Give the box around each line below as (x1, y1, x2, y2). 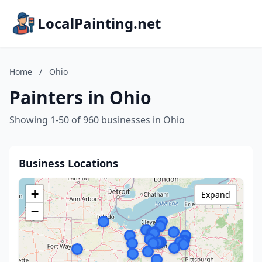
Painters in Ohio (9, 85, 151, 109)
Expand (201, 189, 230, 200)
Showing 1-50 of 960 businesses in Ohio (9, 113, 185, 126)
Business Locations (19, 156, 118, 170)
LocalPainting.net (37, 13, 161, 33)
